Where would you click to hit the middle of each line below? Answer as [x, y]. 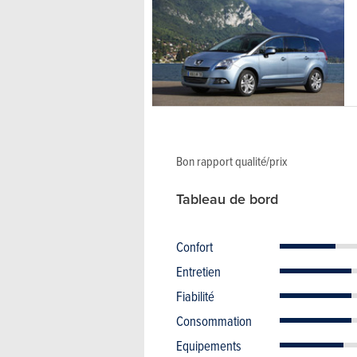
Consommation [214, 321]
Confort [194, 247]
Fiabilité [195, 296]
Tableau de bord [227, 200]
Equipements [209, 346]
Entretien [198, 272]
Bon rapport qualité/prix [232, 161]
